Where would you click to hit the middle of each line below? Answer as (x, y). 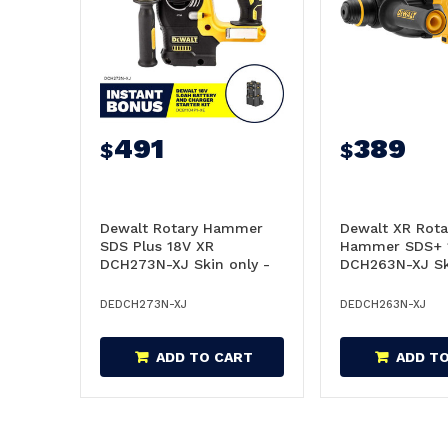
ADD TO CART (204, 357)
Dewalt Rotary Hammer (181, 228)
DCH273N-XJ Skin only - (185, 264)
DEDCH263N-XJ (383, 304)
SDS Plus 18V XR (157, 246)
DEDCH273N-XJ (143, 304)
